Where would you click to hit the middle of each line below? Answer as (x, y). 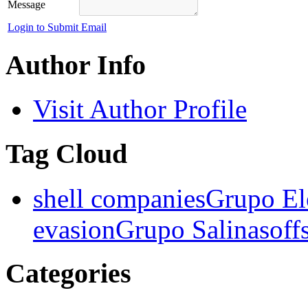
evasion (74, 229)
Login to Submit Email (57, 27)
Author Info (76, 65)
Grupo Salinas (192, 229)
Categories (68, 274)
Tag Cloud (66, 153)
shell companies (119, 198)
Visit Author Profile (140, 109)
